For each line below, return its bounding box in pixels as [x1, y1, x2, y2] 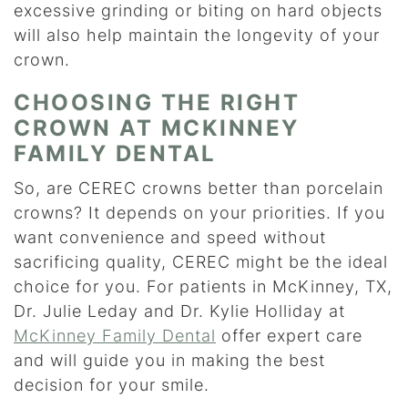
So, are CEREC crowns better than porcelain [14, 178, 383, 199]
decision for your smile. [14, 375, 209, 395]
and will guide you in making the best [14, 351, 325, 371]
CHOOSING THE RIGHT [14, 89, 300, 117]
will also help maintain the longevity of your [14, 25, 380, 46]
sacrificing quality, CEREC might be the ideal [14, 252, 388, 272]
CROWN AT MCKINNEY [14, 115, 300, 142]
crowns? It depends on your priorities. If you [14, 203, 385, 223]
